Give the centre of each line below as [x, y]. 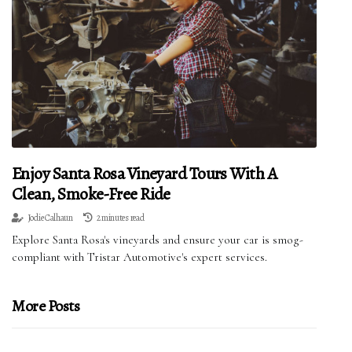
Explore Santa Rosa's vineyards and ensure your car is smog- [158, 240]
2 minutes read [120, 218]
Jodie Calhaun [50, 218]
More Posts [46, 306]
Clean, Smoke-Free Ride [91, 194]
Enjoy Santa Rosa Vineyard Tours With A [145, 174]
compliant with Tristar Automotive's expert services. [139, 257]
